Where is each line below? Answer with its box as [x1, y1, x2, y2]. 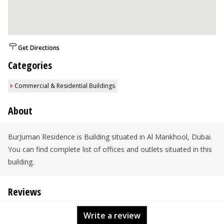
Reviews [8, 185, 41, 198]
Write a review [83, 210, 140, 221]
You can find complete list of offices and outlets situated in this [8, 144, 212, 154]
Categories [8, 58, 52, 72]
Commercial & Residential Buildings [14, 81, 115, 90]
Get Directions [18, 43, 59, 52]
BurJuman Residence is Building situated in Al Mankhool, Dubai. [8, 132, 212, 141]
